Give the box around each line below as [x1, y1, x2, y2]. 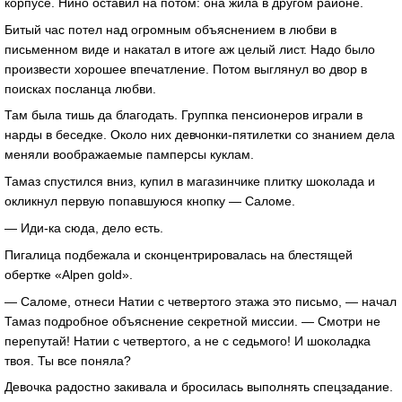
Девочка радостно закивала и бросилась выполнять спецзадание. [4, 380, 393, 395]
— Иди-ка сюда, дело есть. [4, 220, 163, 235]
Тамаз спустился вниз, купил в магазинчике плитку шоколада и [4, 174, 375, 189]
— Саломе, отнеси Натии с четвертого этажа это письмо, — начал [4, 293, 397, 309]
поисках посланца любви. [4, 81, 156, 96]
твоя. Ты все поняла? [4, 353, 131, 368]
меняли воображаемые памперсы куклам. [4, 147, 254, 162]
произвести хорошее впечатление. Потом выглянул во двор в [4, 61, 367, 76]
